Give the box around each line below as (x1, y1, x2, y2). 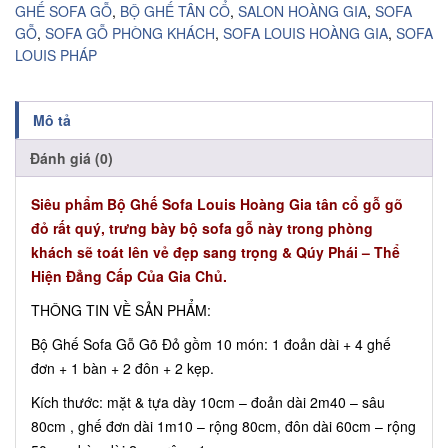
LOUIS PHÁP (15, 44, 97, 65)
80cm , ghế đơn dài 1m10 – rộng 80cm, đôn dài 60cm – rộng (31, 415, 416, 436)
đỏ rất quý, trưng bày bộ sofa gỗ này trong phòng (31, 217, 373, 238)
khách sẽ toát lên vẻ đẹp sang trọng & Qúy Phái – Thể (31, 241, 400, 262)
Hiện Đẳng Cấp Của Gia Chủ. (31, 265, 227, 286)
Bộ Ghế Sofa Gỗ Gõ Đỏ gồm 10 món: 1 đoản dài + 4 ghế (31, 333, 391, 354)
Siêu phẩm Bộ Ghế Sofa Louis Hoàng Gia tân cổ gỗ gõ (31, 193, 403, 214)
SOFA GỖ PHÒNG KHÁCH (45, 22, 215, 43)
